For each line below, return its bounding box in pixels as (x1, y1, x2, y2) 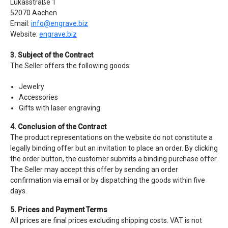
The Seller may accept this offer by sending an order (10, 165, 178, 174)
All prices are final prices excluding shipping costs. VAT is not (10, 216, 202, 224)
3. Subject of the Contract (10, 51, 93, 59)
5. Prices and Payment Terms (10, 206, 107, 214)
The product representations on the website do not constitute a (10, 133, 213, 141)
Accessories (19, 93, 58, 101)
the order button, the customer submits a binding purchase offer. (10, 155, 218, 163)
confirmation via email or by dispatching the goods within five (10, 176, 205, 184)
